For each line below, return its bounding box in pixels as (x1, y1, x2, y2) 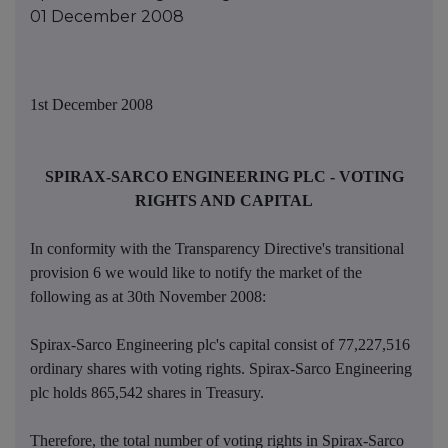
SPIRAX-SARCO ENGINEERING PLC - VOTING (44, 168, 404, 186)
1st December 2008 (30, 96, 153, 114)
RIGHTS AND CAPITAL (135, 192, 313, 210)
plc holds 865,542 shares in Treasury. (30, 384, 264, 402)
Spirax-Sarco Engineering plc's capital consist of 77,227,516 (30, 336, 410, 354)
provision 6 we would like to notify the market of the (30, 264, 362, 282)
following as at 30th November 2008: (30, 288, 266, 306)
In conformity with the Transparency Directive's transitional (30, 240, 404, 258)
